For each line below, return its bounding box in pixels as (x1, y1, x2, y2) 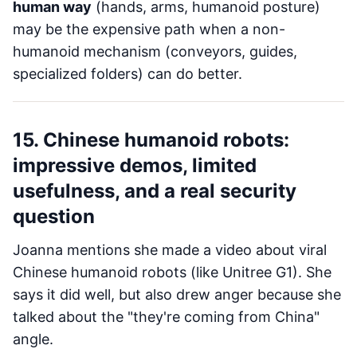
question (13, 205, 95, 228)
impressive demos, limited (13, 154, 257, 177)
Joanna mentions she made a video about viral (13, 241, 327, 258)
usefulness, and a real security (13, 179, 296, 202)
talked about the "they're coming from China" (13, 308, 320, 325)
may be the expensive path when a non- (13, 21, 285, 37)
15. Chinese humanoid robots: (13, 128, 289, 151)
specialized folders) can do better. (13, 65, 242, 82)
